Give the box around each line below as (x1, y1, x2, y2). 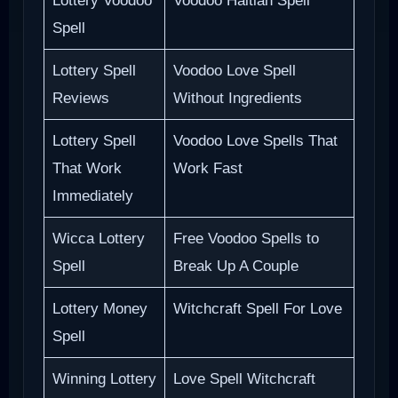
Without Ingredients (172, 90, 302, 107)
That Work (52, 160, 122, 178)
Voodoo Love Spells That (172, 132, 338, 150)
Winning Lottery (52, 370, 156, 388)
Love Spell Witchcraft (172, 370, 315, 388)
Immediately (52, 187, 133, 205)
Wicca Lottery (52, 230, 145, 248)
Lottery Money (52, 300, 147, 318)
